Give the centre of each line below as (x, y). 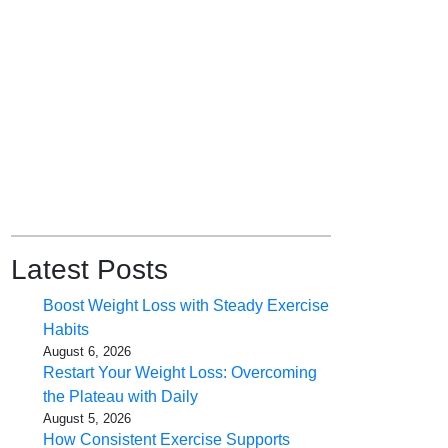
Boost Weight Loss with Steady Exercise (186, 306)
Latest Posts (89, 270)
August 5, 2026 (87, 419)
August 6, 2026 (87, 352)
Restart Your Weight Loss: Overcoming (180, 373)
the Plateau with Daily (120, 397)
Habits (66, 330)
